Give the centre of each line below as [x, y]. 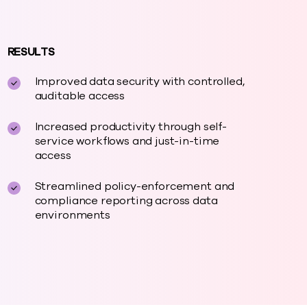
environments [72, 215]
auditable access [80, 96]
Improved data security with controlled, [139, 82]
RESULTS [31, 52]
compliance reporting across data [126, 201]
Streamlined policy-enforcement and [135, 186]
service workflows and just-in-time [127, 141]
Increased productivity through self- [131, 127]
